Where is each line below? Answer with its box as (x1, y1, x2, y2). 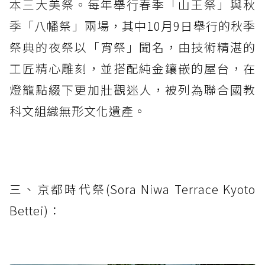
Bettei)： (9, 201, 61, 219)
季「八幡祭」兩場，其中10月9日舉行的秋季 (9, 17, 256, 34)
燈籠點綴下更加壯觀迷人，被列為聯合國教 (9, 80, 256, 98)
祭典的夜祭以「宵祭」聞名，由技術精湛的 (9, 38, 256, 56)
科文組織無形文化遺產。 (9, 102, 146, 119)
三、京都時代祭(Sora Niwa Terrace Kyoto (9, 180, 256, 198)
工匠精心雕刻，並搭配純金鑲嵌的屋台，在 (9, 59, 256, 77)
